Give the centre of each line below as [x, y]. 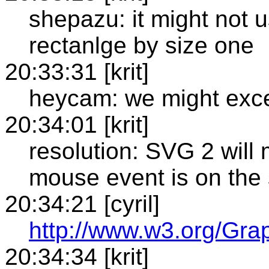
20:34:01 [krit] [77, 124]
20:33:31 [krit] [77, 71]
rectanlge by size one [141, 45]
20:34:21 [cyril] [82, 204]
